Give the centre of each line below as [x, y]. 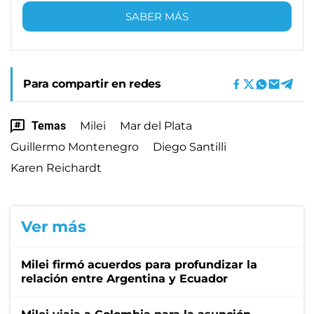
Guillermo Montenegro [75, 146]
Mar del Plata [156, 125]
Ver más [54, 226]
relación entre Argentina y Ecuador [124, 278]
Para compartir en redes [92, 83]
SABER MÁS [157, 16]
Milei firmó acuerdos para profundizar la [139, 264]
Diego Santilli [190, 146]
